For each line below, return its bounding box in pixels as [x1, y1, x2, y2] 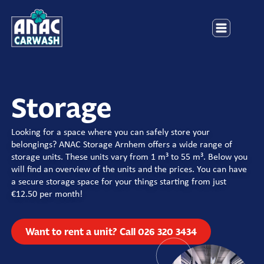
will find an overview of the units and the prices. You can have [11, 165, 247, 174]
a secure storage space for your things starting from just [11, 177, 226, 187]
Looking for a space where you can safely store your [11, 128, 210, 137]
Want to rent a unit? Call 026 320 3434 [25, 225, 197, 238]
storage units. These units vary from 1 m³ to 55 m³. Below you [11, 153, 247, 162]
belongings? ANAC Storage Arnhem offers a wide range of [11, 140, 232, 150]
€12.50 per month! [11, 190, 82, 199]
